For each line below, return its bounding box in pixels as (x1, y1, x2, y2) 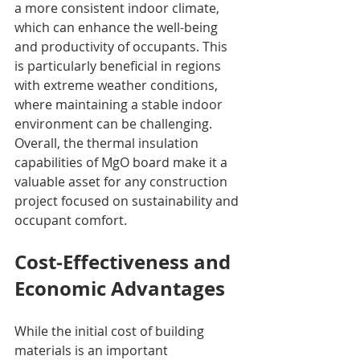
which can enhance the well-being (14, 18, 221, 36)
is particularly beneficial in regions (14, 56, 224, 75)
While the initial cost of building (14, 321, 207, 340)
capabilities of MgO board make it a (14, 153, 231, 171)
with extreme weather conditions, (14, 76, 221, 94)
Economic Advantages (14, 274, 225, 302)
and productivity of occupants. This (14, 37, 231, 55)
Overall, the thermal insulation (14, 133, 202, 152)
